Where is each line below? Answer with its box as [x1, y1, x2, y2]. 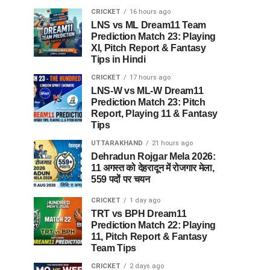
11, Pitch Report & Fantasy [91, 231, 207, 242]
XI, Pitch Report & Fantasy [91, 43, 206, 53]
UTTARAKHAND [91, 139, 143, 147]
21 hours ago [152, 139, 193, 147]
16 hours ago [130, 8, 171, 16]
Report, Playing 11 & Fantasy [91, 108, 218, 119]
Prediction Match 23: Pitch [91, 97, 206, 107]
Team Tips [91, 243, 137, 253]
